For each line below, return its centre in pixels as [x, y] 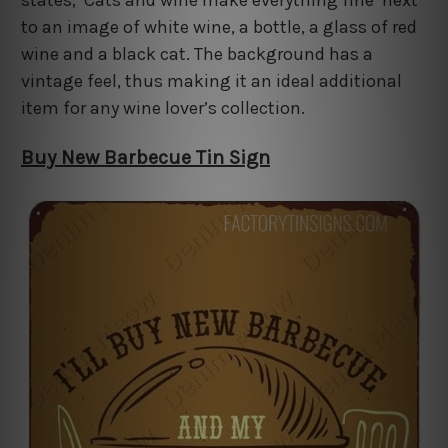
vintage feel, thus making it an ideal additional [211, 80]
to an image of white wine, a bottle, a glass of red [219, 26]
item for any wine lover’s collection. [163, 107]
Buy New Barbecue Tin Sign [145, 157]
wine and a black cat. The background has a [197, 53]
